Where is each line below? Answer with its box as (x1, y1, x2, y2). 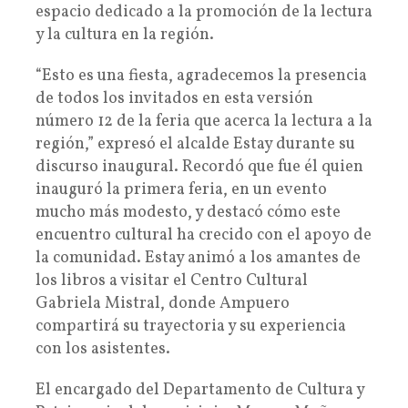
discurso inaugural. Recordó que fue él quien (36, 155, 363, 178)
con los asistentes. (36, 337, 170, 361)
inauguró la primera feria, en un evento (36, 178, 327, 201)
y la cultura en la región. (36, 23, 214, 46)
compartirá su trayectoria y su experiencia (36, 314, 346, 338)
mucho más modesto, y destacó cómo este (36, 200, 341, 224)
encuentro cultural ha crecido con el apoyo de (36, 223, 372, 247)
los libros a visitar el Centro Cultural (36, 269, 308, 292)
